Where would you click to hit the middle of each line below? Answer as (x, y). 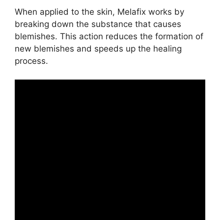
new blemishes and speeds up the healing (98, 48)
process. (31, 61)
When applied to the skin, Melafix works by (99, 12)
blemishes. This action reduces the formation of (109, 36)
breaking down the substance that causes (98, 24)
